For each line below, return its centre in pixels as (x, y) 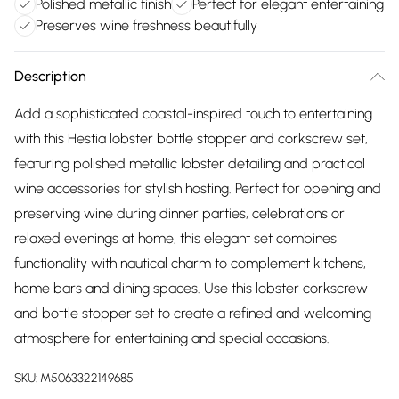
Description (50, 76)
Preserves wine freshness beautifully (147, 25)
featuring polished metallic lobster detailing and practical (190, 163)
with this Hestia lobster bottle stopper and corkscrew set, (191, 138)
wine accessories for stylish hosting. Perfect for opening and (198, 188)
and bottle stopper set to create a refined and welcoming (193, 313)
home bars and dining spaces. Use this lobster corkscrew (191, 288)
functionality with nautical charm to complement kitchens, (190, 263)
